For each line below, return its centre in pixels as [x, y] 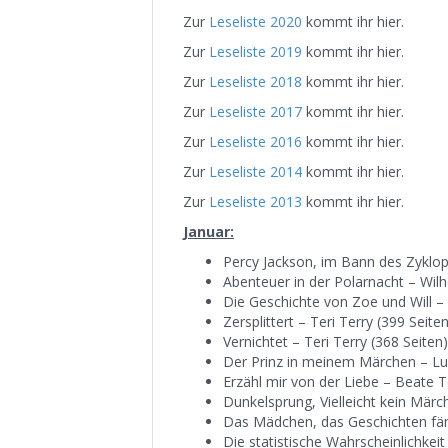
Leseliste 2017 [255, 111]
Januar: [208, 231]
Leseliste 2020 [255, 21]
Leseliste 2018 [255, 81]
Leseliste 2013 [255, 201]
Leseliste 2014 [255, 171]
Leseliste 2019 [255, 51]
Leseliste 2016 [255, 141]
